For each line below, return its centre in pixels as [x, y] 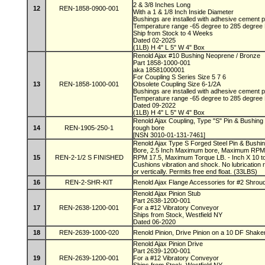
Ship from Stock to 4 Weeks [174, 33]
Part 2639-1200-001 [163, 251]
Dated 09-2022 [155, 105]
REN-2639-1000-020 [89, 232]
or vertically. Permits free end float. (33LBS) [195, 172]
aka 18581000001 [160, 70]
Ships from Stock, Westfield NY [179, 215]
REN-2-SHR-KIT [89, 182]
